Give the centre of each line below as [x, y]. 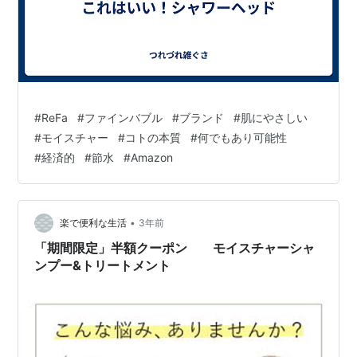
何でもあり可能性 [243, 137]
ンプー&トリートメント [103, 265]
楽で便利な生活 [94, 223]
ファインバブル [124, 117]
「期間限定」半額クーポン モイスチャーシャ [175, 247]
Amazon [152, 157]
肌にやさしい [275, 117]
